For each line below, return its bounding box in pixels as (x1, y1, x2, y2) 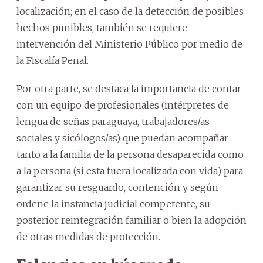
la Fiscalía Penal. (16, 54, 89, 66)
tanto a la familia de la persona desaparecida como (16, 148, 244, 160)
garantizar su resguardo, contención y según (16, 181, 218, 193)
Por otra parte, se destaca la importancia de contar (16, 82, 241, 95)
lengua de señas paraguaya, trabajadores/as (16, 115, 210, 127)
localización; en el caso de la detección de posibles (16, 5, 244, 17)
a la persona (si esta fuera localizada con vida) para (16, 164, 243, 177)
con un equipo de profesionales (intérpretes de (16, 99, 229, 111)
